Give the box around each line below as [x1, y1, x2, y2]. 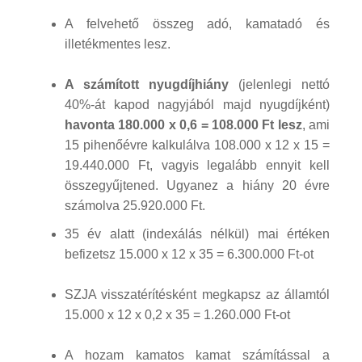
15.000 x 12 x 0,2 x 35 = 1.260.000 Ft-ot [65, 307, 290, 322]
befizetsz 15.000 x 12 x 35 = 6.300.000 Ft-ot [65, 246, 314, 261]
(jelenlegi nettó [229, 77, 330, 91]
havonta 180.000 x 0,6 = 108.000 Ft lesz [65, 117, 302, 132]
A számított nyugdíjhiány [65, 77, 229, 91]
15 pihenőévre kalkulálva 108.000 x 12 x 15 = [65, 137, 330, 152]
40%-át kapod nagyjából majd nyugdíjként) [65, 97, 330, 112]
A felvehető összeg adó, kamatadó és [65, 16, 330, 31]
